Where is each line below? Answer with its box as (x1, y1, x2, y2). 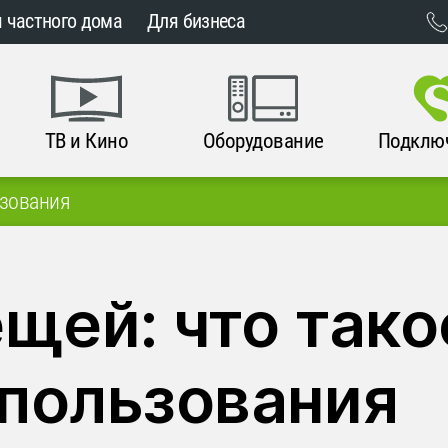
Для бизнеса (147, 10, 245, 34)
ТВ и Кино (44, 128, 129, 153)
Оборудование (202, 128, 324, 153)
